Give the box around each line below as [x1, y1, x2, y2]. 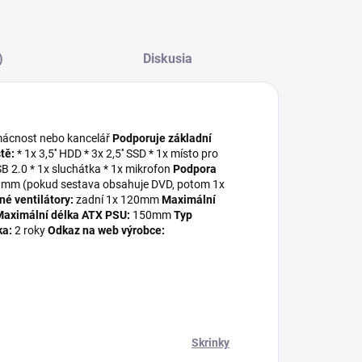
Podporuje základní [112, 132, 212, 145]
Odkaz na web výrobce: [48, 224, 165, 237]
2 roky [12, 224, 48, 237]
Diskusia [143, 51, 193, 66]
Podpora [173, 162, 217, 175]
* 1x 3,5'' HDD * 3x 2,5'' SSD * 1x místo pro [15, 147, 218, 160]
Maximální [162, 193, 216, 206]
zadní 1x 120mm [74, 193, 162, 206]
